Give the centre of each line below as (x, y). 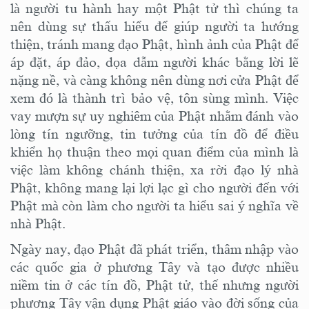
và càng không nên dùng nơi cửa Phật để (181, 80)
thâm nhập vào (253, 249)
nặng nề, (37, 80)
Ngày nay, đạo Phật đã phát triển (107, 249)
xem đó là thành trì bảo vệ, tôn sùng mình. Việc (154, 98)
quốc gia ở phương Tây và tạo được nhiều (164, 267)
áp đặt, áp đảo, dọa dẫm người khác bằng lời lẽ (154, 62)
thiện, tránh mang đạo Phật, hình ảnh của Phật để (154, 44)
